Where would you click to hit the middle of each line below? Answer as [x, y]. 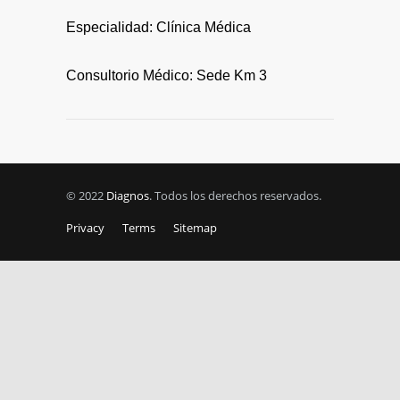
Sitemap [195, 228]
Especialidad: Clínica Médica [158, 27]
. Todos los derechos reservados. [235, 196]
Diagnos [128, 196]
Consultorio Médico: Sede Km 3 [167, 75]
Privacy [85, 228]
